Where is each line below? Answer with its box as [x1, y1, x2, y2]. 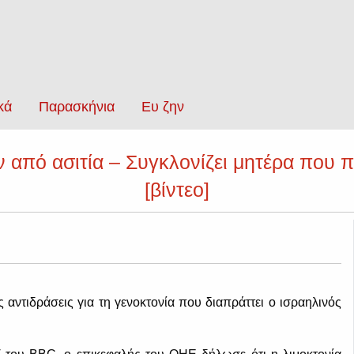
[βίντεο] [145, 179, 209, 201]
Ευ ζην [141, 99, 184, 115]
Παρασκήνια [39, 99, 115, 115]
